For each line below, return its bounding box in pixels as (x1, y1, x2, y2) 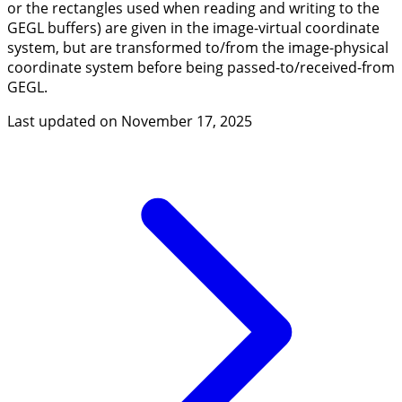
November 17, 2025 (121, 110, 252, 131)
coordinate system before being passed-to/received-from (7, 57, 395, 77)
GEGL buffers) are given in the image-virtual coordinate (7, 17, 380, 38)
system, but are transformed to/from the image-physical (7, 37, 389, 57)
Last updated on (7, 110, 121, 131)
